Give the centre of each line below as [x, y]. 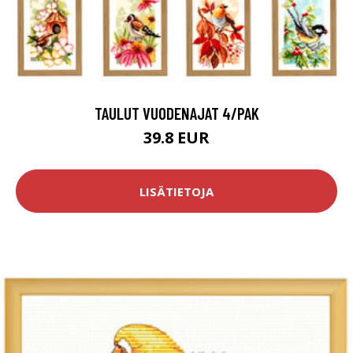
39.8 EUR [176, 138]
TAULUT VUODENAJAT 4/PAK [176, 113]
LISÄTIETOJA [176, 191]
